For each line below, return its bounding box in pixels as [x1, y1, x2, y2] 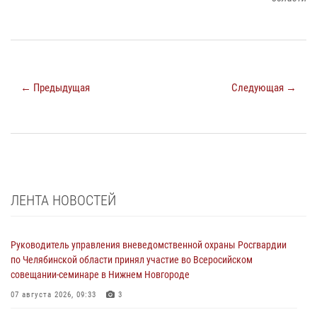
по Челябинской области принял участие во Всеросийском [11, 253, 253, 265]
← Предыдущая [21, 81, 90, 94]
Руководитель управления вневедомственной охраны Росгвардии [11, 238, 287, 250]
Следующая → [231, 81, 296, 94]
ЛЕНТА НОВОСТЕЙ [11, 191, 116, 209]
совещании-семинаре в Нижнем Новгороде [11, 268, 190, 280]
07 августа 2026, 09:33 [11, 289, 96, 299]
